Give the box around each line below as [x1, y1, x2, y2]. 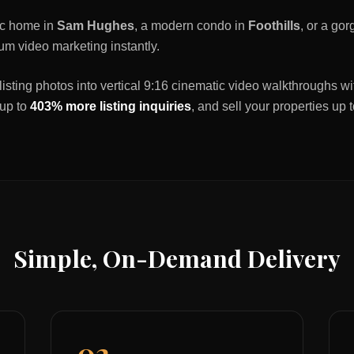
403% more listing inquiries [30, 100, 191, 113]
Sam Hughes [57, 19, 134, 32]
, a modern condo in [134, 19, 248, 32]
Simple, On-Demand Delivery [13, 243, 341, 274]
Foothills [248, 19, 300, 32]
